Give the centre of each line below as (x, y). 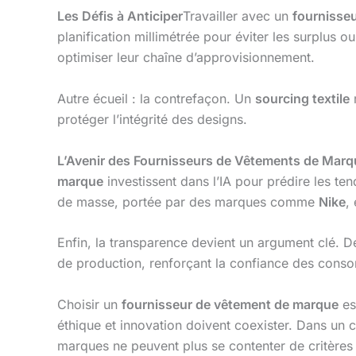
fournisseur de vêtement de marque (230, 304)
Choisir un (89, 304)
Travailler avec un (238, 16)
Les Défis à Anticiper (120, 16)
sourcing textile (302, 98)
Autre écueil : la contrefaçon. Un (156, 98)
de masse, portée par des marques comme (188, 201)
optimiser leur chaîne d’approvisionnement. (186, 58)
